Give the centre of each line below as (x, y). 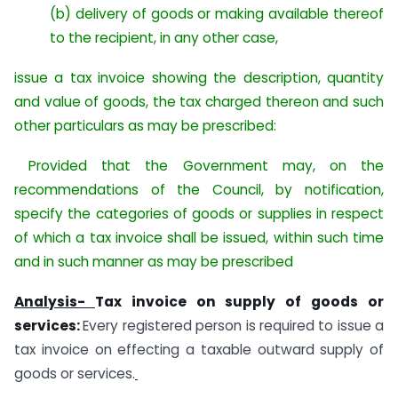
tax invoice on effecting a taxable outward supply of (199, 349)
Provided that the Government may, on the (199, 165)
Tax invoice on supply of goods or (239, 301)
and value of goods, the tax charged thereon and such (199, 101)
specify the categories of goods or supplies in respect (199, 213)
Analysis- (55, 301)
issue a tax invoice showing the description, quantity (199, 77)
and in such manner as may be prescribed (154, 261)
